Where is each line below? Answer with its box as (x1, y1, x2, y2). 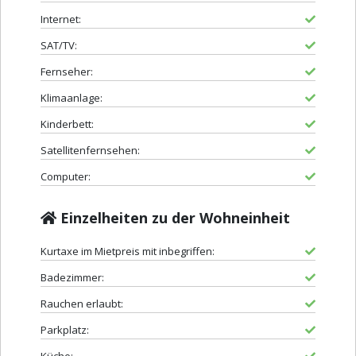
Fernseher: (41, 64, 93, 79)
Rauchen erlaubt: (41, 296, 123, 311)
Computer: (41, 169, 91, 184)
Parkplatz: (41, 323, 89, 338)
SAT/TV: (41, 38, 77, 53)
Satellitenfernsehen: (41, 143, 140, 158)
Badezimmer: (41, 270, 104, 285)
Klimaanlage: (41, 91, 103, 106)
